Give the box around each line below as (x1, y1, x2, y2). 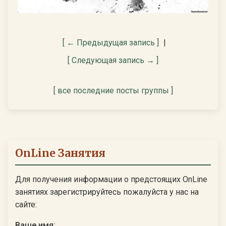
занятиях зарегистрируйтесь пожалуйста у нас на (15, 187, 199, 197)
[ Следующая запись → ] (68, 55, 158, 65)
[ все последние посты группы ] (53, 85, 173, 95)
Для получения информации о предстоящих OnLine (15, 174, 207, 184)
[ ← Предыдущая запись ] (63, 37, 159, 47)
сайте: (15, 199, 37, 209)
